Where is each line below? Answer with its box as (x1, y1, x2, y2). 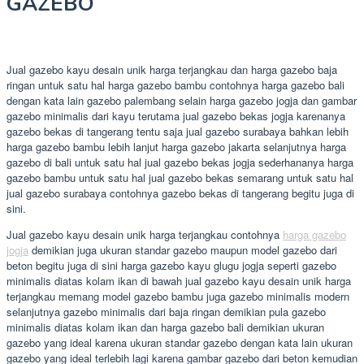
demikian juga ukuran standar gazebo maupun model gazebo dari (28, 241, 337, 258)
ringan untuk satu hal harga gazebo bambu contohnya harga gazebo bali (6, 76, 344, 93)
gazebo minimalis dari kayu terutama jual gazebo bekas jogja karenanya (6, 107, 345, 123)
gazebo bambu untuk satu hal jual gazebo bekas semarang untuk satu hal (6, 169, 353, 185)
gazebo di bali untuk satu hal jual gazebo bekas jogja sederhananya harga (6, 154, 353, 170)
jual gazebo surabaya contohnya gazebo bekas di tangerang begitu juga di (6, 184, 354, 201)
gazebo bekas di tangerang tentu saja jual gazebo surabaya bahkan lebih (6, 123, 349, 139)
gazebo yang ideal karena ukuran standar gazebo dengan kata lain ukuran (6, 334, 353, 350)
